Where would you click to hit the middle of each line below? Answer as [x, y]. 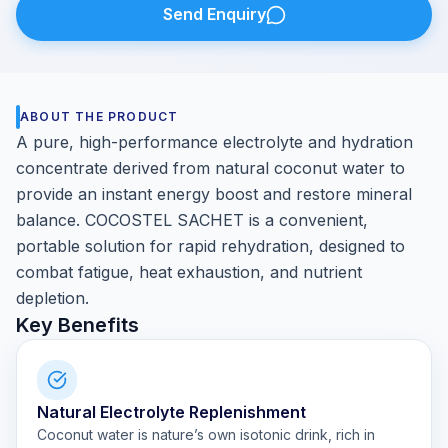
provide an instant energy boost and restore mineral [214, 194]
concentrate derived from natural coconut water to [210, 168]
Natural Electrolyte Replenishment [171, 412]
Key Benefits [77, 325]
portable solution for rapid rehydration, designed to [210, 246]
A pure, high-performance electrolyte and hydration [214, 142]
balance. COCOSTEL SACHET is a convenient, [192, 220]
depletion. [52, 298]
